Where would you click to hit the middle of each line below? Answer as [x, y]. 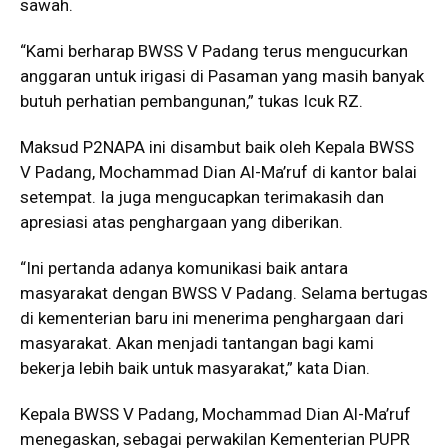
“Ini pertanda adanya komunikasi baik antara [184, 268]
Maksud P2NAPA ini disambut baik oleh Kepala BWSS [217, 147]
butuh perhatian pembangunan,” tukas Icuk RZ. [191, 101]
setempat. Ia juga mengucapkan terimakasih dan [202, 197]
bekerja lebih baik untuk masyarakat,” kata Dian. [195, 368]
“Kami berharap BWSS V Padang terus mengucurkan [214, 51]
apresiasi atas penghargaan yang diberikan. [181, 222]
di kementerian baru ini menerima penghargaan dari [212, 318]
